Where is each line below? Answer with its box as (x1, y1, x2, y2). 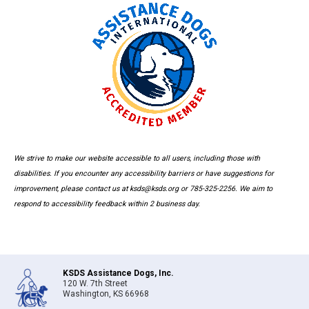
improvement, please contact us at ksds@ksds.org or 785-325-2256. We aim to (14, 183, 272, 193)
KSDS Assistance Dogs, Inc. (63, 268, 174, 278)
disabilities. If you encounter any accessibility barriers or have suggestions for (14, 168, 274, 178)
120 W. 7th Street (63, 278, 128, 288)
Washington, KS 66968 (63, 288, 149, 299)
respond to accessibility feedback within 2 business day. (14, 199, 200, 208)
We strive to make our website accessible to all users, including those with (14, 153, 260, 163)
